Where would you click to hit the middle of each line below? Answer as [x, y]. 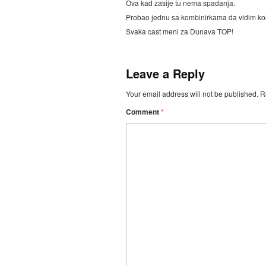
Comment [143, 112]
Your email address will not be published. [192, 94]
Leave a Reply [165, 74]
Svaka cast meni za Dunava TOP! [180, 31]
